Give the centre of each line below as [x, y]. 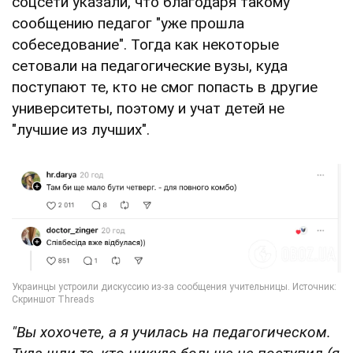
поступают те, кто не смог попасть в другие [165, 87]
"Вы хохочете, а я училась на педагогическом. [171, 332]
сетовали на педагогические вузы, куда [150, 65]
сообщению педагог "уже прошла [128, 23]
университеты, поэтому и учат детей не [148, 108]
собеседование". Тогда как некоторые [145, 44]
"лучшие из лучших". [81, 129]
